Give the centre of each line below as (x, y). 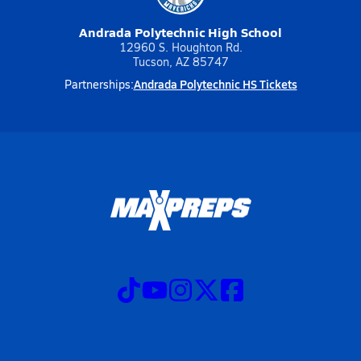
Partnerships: (99, 84)
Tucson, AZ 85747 (180, 62)
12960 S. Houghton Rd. (180, 47)
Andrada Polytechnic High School (180, 32)
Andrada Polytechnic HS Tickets (215, 84)
